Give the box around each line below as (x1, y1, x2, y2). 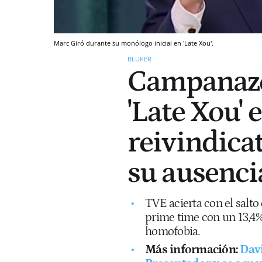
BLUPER (127, 54, 151, 63)
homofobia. (145, 224, 200, 239)
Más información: (145, 242, 240, 257)
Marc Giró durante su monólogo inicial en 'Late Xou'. (54, 38, 213, 47)
